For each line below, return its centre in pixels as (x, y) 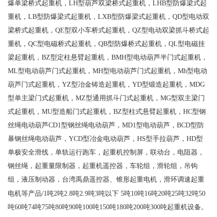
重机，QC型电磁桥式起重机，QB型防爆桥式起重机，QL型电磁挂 (106, 44)
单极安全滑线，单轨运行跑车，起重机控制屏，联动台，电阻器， (106, 152)
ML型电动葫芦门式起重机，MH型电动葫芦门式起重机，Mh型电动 (108, 71)
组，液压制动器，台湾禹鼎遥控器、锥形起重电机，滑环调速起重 (106, 179)
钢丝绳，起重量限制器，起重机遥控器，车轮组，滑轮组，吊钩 (103, 166)
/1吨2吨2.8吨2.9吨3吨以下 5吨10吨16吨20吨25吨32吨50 (124, 194)
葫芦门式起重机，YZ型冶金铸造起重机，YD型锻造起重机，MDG (106, 85)
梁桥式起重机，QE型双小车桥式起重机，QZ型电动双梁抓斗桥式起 (108, 30)
